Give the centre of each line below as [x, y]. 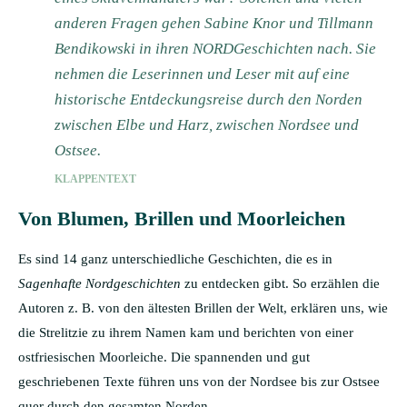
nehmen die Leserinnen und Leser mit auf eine [202, 74]
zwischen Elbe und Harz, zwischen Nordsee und [207, 124]
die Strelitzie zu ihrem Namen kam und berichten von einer [186, 332]
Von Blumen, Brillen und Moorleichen [182, 218]
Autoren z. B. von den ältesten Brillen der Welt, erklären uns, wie [203, 308]
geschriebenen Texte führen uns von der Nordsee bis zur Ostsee [199, 381]
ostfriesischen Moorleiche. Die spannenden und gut [164, 357]
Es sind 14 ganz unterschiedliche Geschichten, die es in [175, 258]
